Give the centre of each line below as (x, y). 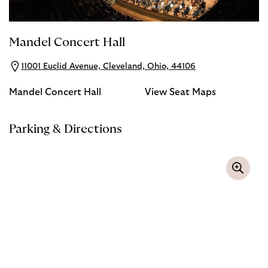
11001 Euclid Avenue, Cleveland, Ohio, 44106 (108, 66)
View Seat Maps (180, 92)
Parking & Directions (66, 129)
